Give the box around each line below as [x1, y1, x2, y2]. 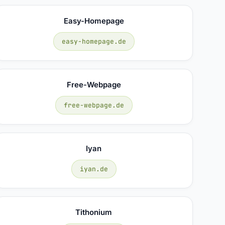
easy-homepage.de [61, 37, 126, 46]
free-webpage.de [63, 100, 124, 109]
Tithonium [75, 207, 113, 217]
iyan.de [79, 164, 108, 173]
